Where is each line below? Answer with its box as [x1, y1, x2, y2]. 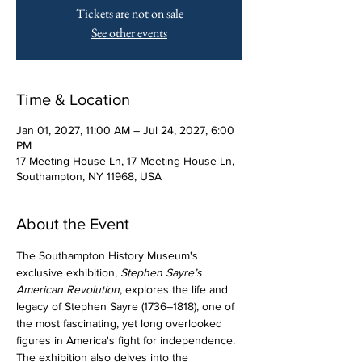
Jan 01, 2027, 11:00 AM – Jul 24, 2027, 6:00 [16, 124, 234, 137]
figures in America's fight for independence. [16, 334, 238, 347]
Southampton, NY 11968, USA [16, 170, 162, 183]
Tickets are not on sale [75, 5, 183, 22]
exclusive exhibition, [16, 266, 120, 279]
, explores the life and [120, 283, 231, 296]
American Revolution [16, 283, 120, 296]
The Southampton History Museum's [16, 249, 201, 262]
